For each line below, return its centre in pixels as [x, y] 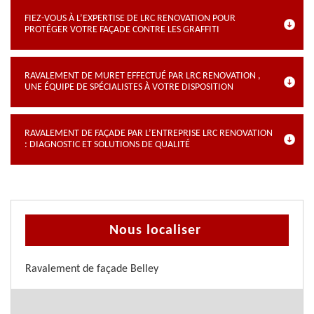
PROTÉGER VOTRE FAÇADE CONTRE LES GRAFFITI [122, 30]
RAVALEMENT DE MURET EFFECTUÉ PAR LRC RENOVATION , [143, 76]
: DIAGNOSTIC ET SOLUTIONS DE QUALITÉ [107, 145]
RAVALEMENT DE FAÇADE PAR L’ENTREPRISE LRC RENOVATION [149, 134]
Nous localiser [155, 231]
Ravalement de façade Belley [92, 269]
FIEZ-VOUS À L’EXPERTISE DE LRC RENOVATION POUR [130, 19]
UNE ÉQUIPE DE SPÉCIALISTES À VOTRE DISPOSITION [129, 87]
